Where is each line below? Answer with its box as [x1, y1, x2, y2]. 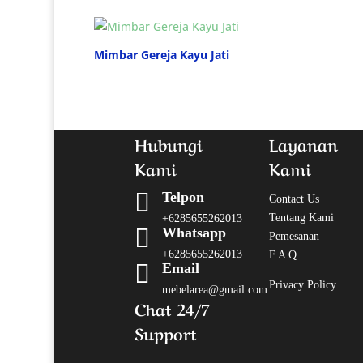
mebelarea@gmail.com [161, 284, 267, 297]
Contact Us [268, 193, 319, 206]
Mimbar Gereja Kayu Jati [94, 47, 230, 63]
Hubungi [134, 132, 203, 156]
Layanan [268, 132, 338, 156]
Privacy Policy [268, 279, 336, 292]
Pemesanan [268, 230, 319, 243]
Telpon [161, 189, 204, 206]
